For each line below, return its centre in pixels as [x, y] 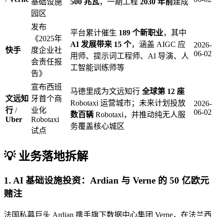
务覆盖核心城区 [97, 126]
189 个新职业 [141, 32]
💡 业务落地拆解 [46, 156]
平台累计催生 [94, 32]
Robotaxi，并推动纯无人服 [139, 114]
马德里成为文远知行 [106, 91]
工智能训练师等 [97, 67]
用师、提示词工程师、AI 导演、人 [130, 56]
